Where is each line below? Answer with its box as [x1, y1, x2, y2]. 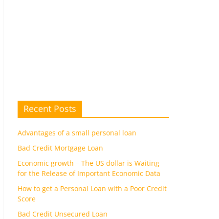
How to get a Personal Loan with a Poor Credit [18, 184, 167, 194]
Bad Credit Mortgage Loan [18, 143, 103, 153]
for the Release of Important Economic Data [18, 169, 160, 178]
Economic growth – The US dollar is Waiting [18, 158, 159, 168]
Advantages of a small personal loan [18, 128, 136, 138]
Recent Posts [23, 103, 76, 115]
